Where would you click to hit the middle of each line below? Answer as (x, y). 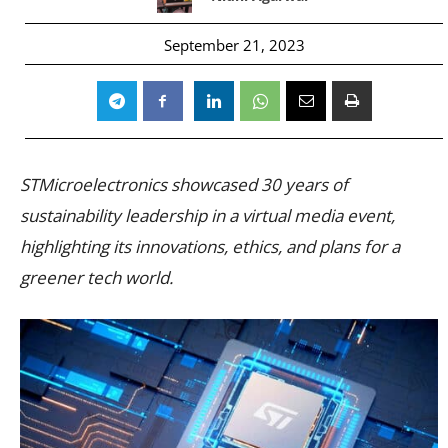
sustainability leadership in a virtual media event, (207, 215)
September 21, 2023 (234, 44)
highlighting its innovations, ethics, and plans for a (210, 246)
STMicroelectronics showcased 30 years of (184, 184)
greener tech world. (96, 277)
